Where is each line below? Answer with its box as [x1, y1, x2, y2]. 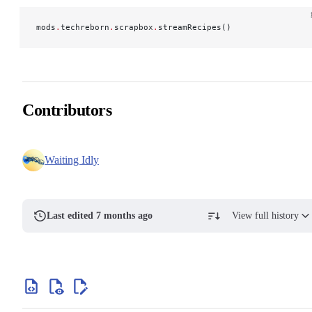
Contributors [22, 100, 112, 119]
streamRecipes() [158, 22, 231, 32]
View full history [231, 210, 299, 221]
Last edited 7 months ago [47, 210, 153, 221]
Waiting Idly [45, 153, 99, 166]
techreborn [61, 22, 109, 32]
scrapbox [114, 22, 153, 32]
